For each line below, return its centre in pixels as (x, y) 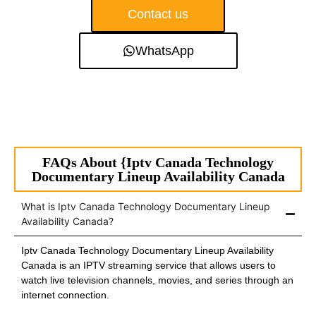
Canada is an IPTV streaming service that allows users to (148, 266)
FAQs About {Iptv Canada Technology (158, 163)
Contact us (158, 14)
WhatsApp (164, 51)
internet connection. (65, 295)
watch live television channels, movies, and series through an (157, 280)
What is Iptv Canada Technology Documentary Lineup (146, 207)
